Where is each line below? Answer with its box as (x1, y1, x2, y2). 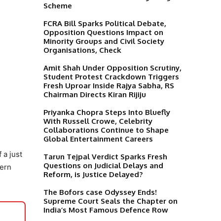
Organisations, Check (43, 45, 121, 55)
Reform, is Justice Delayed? (43, 169, 143, 179)
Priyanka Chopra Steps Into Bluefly (43, 107, 170, 117)
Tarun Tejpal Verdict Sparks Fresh (43, 151, 167, 161)
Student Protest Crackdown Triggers (43, 72, 179, 81)
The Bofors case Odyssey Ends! (43, 187, 157, 197)
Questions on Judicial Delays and (43, 160, 163, 170)
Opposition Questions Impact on (43, 27, 163, 37)
